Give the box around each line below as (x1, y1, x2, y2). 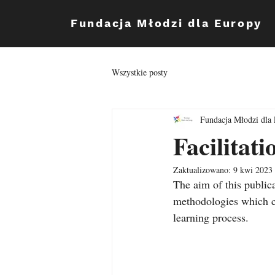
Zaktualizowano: (173, 164, 233, 176)
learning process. (173, 210, 249, 225)
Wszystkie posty (112, 66, 168, 78)
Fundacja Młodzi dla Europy (71, 17, 262, 29)
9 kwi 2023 (233, 164, 273, 176)
